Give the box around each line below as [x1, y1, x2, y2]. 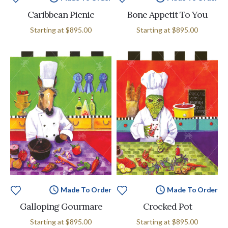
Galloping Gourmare [19, 201, 102, 213]
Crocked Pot [142, 201, 192, 213]
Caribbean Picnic [27, 9, 94, 20]
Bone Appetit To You [127, 9, 208, 20]
